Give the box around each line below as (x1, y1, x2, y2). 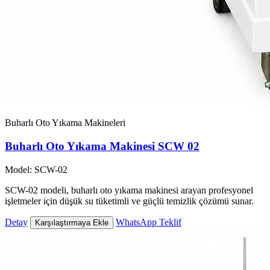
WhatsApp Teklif (116, 216, 181, 227)
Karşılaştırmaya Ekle (35, 218, 108, 227)
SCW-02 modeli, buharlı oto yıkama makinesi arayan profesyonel (5, 184, 253, 195)
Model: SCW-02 (5, 164, 67, 175)
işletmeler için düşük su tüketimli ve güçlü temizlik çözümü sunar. (5, 195, 254, 206)
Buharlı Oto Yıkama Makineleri (5, 118, 125, 128)
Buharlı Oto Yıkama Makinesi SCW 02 (5, 140, 199, 153)
